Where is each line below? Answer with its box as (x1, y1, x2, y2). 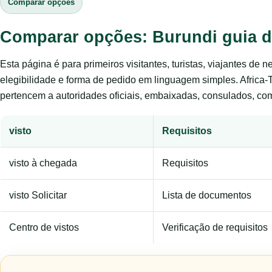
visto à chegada (9, 158, 77, 168)
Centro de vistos (9, 222, 79, 233)
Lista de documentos (162, 190, 251, 200)
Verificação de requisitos (162, 222, 268, 233)
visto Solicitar (9, 190, 67, 200)
